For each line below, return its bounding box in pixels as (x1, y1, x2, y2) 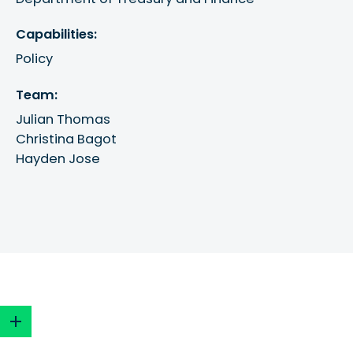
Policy (16, 50, 54, 69)
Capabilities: (16, 25, 98, 44)
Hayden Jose (16, 149, 101, 168)
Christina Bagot (16, 129, 117, 148)
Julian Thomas (16, 110, 111, 128)
